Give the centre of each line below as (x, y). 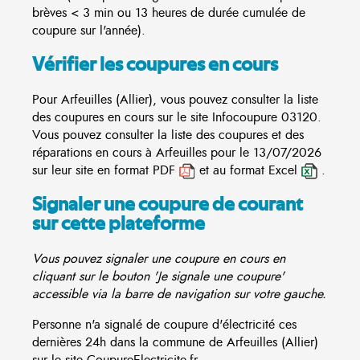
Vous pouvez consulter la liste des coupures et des (168, 135)
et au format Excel (248, 170)
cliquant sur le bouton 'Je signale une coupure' (158, 276)
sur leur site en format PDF (106, 170)
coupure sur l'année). (89, 31)
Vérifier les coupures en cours (155, 65)
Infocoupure (245, 117)
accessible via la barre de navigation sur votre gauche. (179, 294)
